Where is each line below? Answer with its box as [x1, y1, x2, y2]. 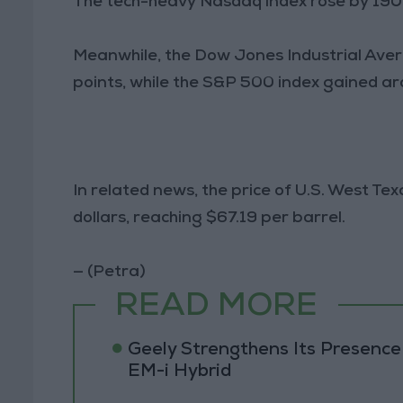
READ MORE [115, 292, 318, 326]
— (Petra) [73, 264, 147, 281]
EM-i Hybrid [127, 363, 231, 381]
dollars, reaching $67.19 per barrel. [73, 210, 346, 227]
